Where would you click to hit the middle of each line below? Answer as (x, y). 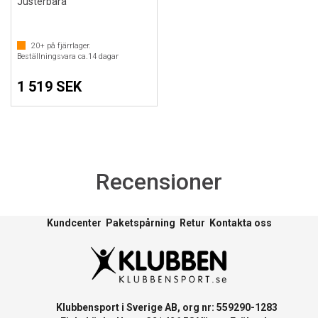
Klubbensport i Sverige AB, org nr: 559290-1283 (159, 307)
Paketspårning (140, 223)
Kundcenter (74, 223)
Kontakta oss (240, 223)
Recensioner (159, 182)
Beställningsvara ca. (53, 56)
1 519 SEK (50, 87)
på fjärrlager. (68, 46)
